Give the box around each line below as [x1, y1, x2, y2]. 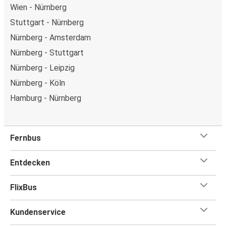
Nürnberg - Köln [10, 78, 65, 88]
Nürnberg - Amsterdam [10, 32, 91, 42]
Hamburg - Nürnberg [10, 93, 81, 103]
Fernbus [10, 133, 41, 143]
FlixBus [10, 182, 37, 192]
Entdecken [10, 157, 50, 167]
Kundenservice [10, 207, 66, 217]
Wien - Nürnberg [10, 2, 67, 12]
